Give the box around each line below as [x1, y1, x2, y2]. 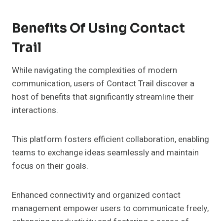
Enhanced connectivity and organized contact [12, 189, 181, 202]
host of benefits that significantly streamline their [12, 91, 194, 104]
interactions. [12, 104, 58, 117]
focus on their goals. [12, 160, 88, 173]
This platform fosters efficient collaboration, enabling [12, 133, 209, 146]
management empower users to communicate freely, [12, 202, 209, 215]
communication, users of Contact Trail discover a [12, 77, 194, 90]
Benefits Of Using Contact [12, 20, 185, 37]
